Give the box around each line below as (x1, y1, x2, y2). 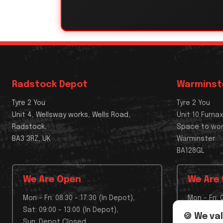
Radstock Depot (12, 80, 88, 90)
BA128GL (177, 147, 205, 155)
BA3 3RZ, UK (12, 135, 51, 143)
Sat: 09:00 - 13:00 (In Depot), (23, 207, 118, 214)
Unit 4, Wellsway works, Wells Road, (12, 111, 130, 119)
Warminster (177, 135, 216, 143)
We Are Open (23, 175, 81, 185)
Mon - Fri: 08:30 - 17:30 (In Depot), (23, 195, 135, 202)
